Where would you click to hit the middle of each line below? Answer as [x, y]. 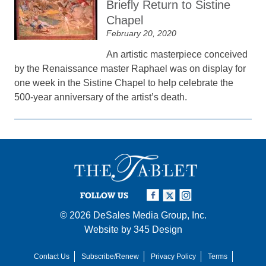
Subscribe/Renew [110, 256]
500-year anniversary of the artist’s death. [101, 97]
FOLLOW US [104, 195]
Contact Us [51, 256]
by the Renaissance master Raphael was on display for [130, 69]
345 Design [158, 229]
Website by [109, 229]
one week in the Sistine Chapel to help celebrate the [124, 83]
